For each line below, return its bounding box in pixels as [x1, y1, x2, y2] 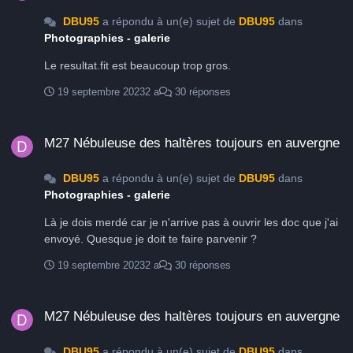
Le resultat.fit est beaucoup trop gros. [44, 59, 231, 72]
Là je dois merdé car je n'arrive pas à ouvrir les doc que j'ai [44, 216, 338, 229]
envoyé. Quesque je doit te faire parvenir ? [87, 232, 257, 246]
